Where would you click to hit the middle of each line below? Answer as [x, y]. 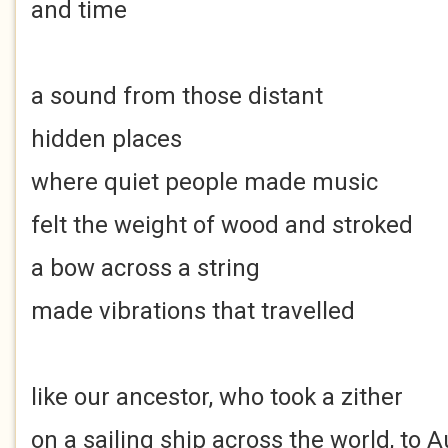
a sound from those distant [177, 96]
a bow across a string [145, 268]
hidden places [106, 139]
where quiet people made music [204, 182]
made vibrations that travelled [193, 311]
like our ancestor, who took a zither [217, 397]
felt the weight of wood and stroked [222, 225]
